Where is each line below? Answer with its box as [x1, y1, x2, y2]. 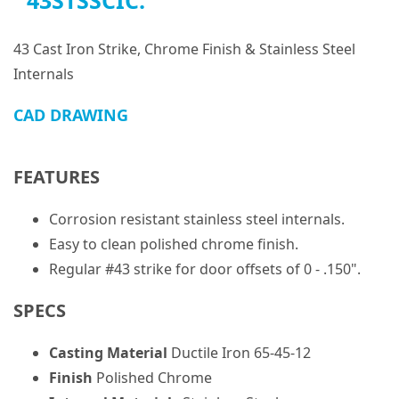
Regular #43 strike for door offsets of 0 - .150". [49, 259, 361, 280]
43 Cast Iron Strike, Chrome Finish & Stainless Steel [13, 39, 355, 60]
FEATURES [13, 165, 100, 190]
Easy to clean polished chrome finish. [49, 234, 298, 255]
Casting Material [49, 343, 167, 363]
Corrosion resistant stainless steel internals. [49, 209, 345, 230]
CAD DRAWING [13, 104, 128, 126]
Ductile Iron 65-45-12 [167, 343, 311, 363]
